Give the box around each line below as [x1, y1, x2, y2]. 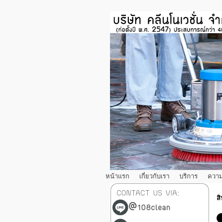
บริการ [179, 172, 198, 180]
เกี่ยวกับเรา [139, 172, 169, 180]
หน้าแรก [106, 172, 129, 180]
